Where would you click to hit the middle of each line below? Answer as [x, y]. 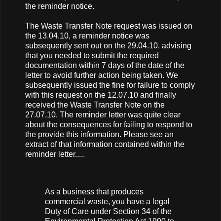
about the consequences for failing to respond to [109, 125]
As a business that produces [94, 192]
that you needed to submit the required [92, 56]
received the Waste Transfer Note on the [95, 105]
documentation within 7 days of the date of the [105, 66]
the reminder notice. [60, 6]
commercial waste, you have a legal [107, 202]
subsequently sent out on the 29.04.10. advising [108, 46]
